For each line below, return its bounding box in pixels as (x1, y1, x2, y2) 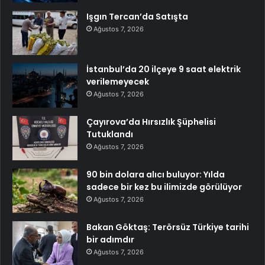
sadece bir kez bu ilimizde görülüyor (86, 180, 242, 193)
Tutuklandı (86, 128, 133, 140)
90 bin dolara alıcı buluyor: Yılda (86, 168, 225, 180)
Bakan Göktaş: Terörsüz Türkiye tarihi (86, 221, 249, 233)
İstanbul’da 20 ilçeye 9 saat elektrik (86, 63, 241, 75)
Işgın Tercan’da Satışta (86, 10, 188, 22)
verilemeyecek (86, 75, 149, 88)
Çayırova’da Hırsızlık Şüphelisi (86, 115, 216, 128)
